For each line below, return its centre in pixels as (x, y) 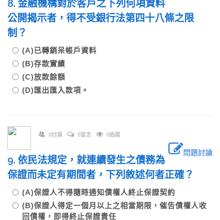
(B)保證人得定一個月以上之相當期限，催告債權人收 (114, 206)
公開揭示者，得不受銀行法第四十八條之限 (101, 18)
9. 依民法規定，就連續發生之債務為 (86, 160)
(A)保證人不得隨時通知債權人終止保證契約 (99, 192)
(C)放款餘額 (44, 77)
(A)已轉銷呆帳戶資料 (59, 50)
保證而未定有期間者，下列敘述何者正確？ (101, 175)
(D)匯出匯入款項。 (55, 90)
